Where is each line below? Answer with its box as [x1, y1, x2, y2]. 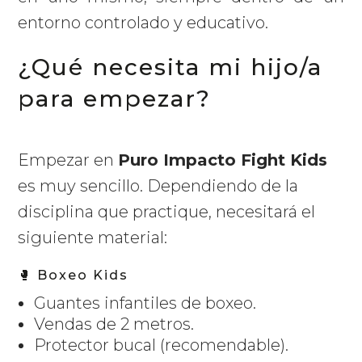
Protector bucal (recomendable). [34, 335, 289, 356]
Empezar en [18, 150, 119, 170]
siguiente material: [18, 228, 168, 248]
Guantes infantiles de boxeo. [34, 293, 257, 314]
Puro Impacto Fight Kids [118, 150, 328, 170]
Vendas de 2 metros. [34, 314, 195, 335]
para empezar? [18, 85, 212, 113]
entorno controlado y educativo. [18, 13, 269, 33]
